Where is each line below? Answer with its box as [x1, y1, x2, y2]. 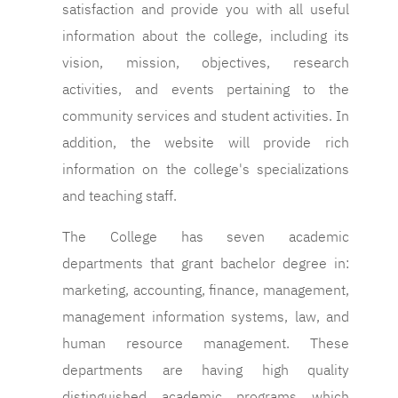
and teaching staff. [62, 186, 177, 208]
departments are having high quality [62, 360, 349, 382]
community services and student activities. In [62, 106, 349, 128]
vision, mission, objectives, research [62, 52, 349, 75]
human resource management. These [62, 333, 349, 355]
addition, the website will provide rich [62, 132, 349, 155]
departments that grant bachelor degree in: [62, 253, 349, 275]
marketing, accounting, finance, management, [62, 280, 349, 302]
